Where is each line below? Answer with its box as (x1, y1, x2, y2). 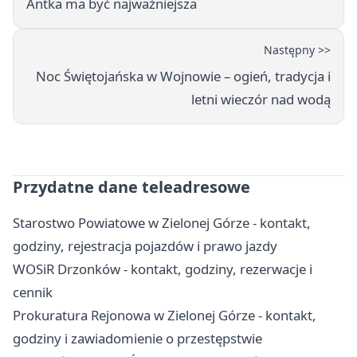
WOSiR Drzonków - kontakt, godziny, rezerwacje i (13, 260, 312, 279)
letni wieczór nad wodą (191, 90, 331, 109)
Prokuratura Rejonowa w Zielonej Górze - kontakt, (13, 306, 316, 325)
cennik (13, 283, 53, 302)
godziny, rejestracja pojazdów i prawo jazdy (13, 237, 277, 256)
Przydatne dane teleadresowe (13, 176, 250, 198)
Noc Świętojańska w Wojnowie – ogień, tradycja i (36, 67, 331, 86)
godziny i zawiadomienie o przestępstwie (13, 329, 262, 348)
